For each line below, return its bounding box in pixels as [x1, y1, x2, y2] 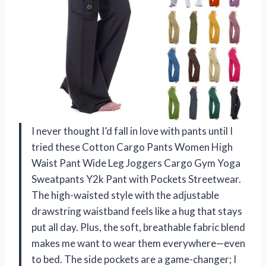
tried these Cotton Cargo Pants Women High [31, 141, 233, 154]
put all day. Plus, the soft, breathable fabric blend [31, 221, 245, 234]
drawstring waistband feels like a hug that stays [31, 205, 242, 218]
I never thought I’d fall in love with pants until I [31, 125, 233, 138]
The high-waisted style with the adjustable [31, 189, 219, 202]
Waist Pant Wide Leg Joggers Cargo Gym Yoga [31, 157, 240, 170]
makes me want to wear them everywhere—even [31, 237, 245, 250]
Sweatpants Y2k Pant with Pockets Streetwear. [31, 173, 241, 186]
